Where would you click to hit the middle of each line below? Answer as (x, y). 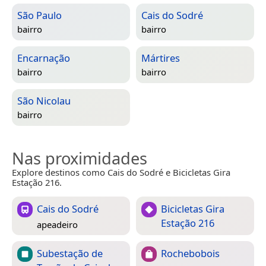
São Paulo (39, 15)
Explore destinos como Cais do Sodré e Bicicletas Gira (121, 172)
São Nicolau (44, 101)
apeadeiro (57, 224)
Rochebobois (190, 254)
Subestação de (70, 254)
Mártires (161, 58)
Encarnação (44, 58)
